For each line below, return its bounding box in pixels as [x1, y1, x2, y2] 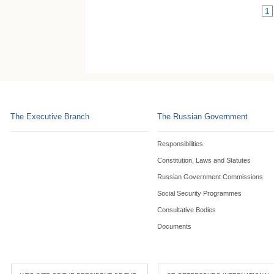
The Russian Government [157, 112, 248, 121]
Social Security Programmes [157, 190, 242, 197]
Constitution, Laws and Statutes [157, 157, 251, 164]
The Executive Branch [10, 112, 90, 121]
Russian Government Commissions [157, 173, 264, 180]
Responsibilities [157, 140, 204, 147]
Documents [157, 223, 192, 230]
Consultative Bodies [157, 206, 217, 213]
